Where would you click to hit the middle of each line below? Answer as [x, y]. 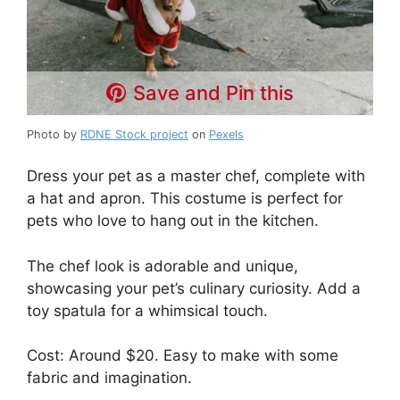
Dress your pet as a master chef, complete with [196, 176]
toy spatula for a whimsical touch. [147, 310]
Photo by [54, 134]
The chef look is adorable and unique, [162, 266]
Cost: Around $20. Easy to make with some [183, 356]
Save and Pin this [214, 92]
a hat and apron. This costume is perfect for [185, 199]
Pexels [226, 134]
